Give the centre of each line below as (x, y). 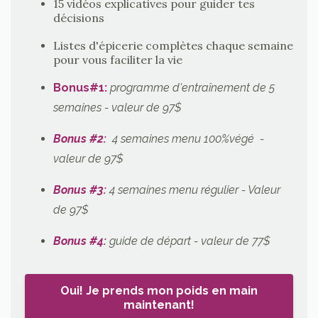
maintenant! (159, 305)
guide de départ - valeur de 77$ (190, 241)
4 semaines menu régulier (175, 190)
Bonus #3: (80, 190)
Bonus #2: (80, 138)
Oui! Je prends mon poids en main (159, 291)
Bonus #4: (80, 241)
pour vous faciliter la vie (118, 59)
